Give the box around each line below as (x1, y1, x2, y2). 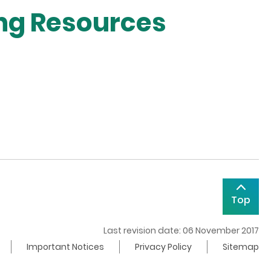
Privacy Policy (135, 240, 192, 253)
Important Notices (27, 240, 104, 253)
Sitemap (223, 240, 259, 253)
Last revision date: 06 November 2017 (103, 224, 259, 237)
